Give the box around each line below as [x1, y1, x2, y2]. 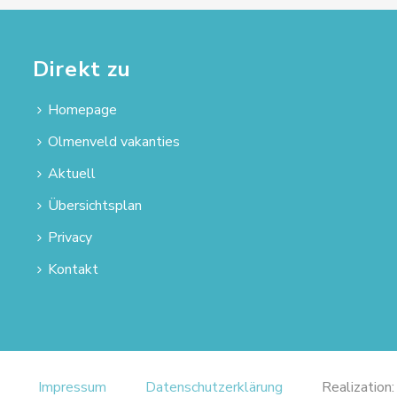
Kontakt [47, 259, 98, 279]
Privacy [47, 227, 92, 247]
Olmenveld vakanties [47, 131, 180, 152]
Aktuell [47, 163, 96, 183]
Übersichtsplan [47, 195, 142, 215]
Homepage [47, 99, 117, 120]
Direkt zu [32, 54, 131, 83]
